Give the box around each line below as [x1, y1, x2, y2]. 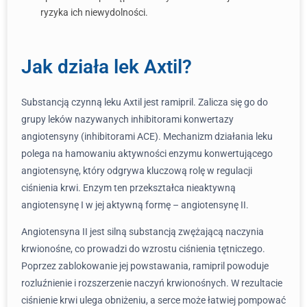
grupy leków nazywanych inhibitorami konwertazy [21, 114, 234, 125]
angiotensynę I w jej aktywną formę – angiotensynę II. [21, 199, 249, 210]
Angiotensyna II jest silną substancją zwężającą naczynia [21, 226, 264, 237]
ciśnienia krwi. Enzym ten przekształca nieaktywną [21, 182, 236, 193]
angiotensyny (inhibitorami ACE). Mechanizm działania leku [21, 131, 273, 142]
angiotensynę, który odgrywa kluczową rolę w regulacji [21, 165, 252, 176]
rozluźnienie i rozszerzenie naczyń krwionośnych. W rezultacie [21, 278, 282, 288]
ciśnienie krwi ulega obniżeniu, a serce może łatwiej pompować [21, 295, 286, 306]
